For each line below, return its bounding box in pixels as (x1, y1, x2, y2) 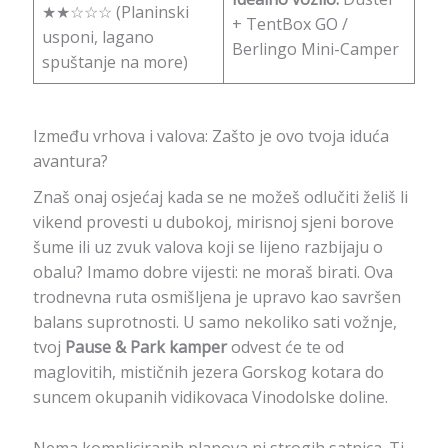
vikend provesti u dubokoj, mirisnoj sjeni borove (32, 210, 394, 233)
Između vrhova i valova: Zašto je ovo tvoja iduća (32, 124, 389, 147)
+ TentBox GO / (231, 12, 348, 35)
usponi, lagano (41, 25, 154, 48)
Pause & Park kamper (64, 335, 227, 358)
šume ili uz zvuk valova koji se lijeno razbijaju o (32, 235, 383, 258)
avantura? (32, 149, 108, 172)
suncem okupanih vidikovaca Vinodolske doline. (32, 385, 388, 408)
